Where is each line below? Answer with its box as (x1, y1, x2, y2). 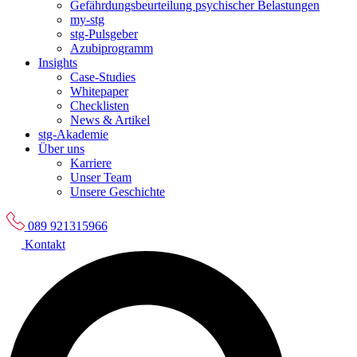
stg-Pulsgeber (70, 27, 138, 41)
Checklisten (70, 99, 129, 112)
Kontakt (24, 237, 65, 251)
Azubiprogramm (70, 41, 153, 55)
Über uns (38, 142, 84, 155)
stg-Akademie (38, 127, 108, 141)
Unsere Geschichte (70, 185, 165, 198)
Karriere (70, 156, 112, 170)
